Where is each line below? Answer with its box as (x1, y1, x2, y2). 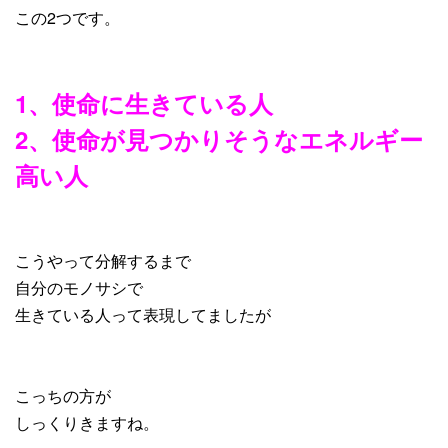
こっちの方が (15, 384, 111, 408)
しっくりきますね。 (15, 411, 159, 435)
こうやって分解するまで (15, 249, 191, 273)
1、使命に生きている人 (15, 86, 273, 121)
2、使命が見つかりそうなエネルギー (15, 122, 423, 157)
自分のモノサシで (15, 276, 143, 300)
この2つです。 (15, 6, 120, 30)
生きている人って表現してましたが (15, 303, 271, 327)
